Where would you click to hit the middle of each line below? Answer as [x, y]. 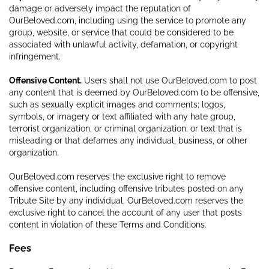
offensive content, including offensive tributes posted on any [126, 188]
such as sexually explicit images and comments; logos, [117, 104]
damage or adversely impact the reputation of [100, 8]
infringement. [35, 56]
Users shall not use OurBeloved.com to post [169, 80]
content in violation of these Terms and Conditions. [109, 224]
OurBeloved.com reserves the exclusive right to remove [117, 176]
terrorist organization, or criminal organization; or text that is [125, 128]
